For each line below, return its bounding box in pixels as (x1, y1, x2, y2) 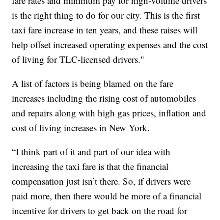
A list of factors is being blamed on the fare (12, 77, 174, 89)
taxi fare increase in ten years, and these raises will (12, 23, 198, 36)
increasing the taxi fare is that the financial (12, 160, 169, 172)
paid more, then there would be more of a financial (12, 189, 202, 202)
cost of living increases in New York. (12, 121, 150, 134)
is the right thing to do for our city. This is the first (12, 8, 200, 21)
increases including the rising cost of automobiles (12, 91, 196, 104)
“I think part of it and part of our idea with (12, 145, 171, 158)
